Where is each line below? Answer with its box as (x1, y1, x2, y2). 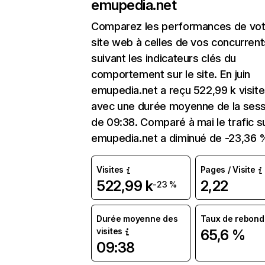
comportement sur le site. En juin (91, 68, 251, 80)
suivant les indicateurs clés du (91, 52, 236, 64)
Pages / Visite (200, 164, 256, 174)
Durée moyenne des (96, 214, 178, 224)
